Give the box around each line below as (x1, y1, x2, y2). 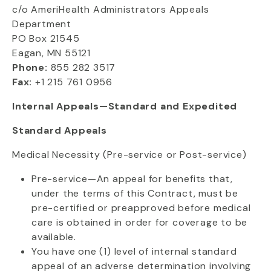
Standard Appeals (12, 124, 107, 137)
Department (12, 18, 72, 30)
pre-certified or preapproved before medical (31, 201, 251, 214)
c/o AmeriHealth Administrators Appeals (12, 3, 209, 16)
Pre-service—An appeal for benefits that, (31, 172, 233, 185)
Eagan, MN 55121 (12, 47, 91, 59)
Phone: (12, 61, 48, 74)
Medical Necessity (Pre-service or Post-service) (12, 148, 247, 161)
